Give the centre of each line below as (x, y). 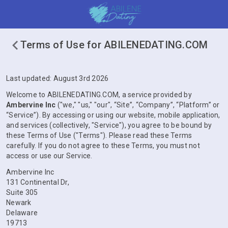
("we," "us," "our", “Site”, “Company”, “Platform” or (138, 105)
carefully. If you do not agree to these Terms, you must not (103, 146)
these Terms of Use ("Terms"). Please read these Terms (99, 135)
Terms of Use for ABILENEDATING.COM (114, 45)
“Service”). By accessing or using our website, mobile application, (113, 115)
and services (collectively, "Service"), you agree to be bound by (109, 125)
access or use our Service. (49, 156)
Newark (19, 203)
